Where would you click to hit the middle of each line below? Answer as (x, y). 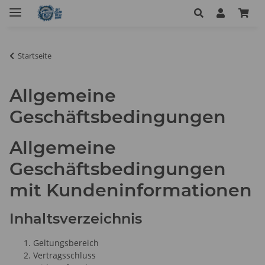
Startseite (35, 55)
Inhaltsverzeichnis (76, 218)
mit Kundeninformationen (131, 190)
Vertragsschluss (64, 255)
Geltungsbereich (66, 243)
